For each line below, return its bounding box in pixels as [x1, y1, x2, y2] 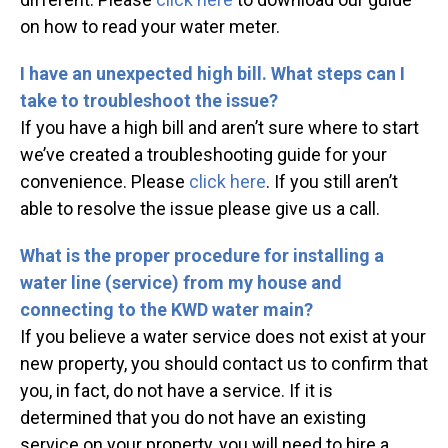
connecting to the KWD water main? [20, 299, 313, 321]
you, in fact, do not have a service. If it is [20, 380, 333, 402]
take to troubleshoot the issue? [20, 90, 278, 112]
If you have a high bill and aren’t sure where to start [20, 117, 419, 139]
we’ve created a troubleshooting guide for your [20, 144, 387, 166]
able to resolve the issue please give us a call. [20, 198, 380, 220]
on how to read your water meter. [20, 16, 280, 38]
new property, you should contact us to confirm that [20, 353, 428, 375]
